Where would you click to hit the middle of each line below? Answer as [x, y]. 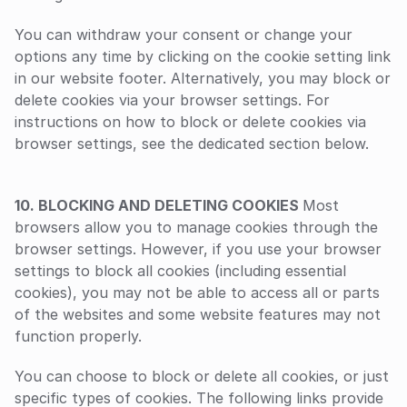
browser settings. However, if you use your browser [198, 249]
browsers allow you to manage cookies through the [196, 227]
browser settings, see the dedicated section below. [192, 144]
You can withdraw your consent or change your [184, 35]
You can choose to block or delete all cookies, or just [202, 376]
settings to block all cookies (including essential [180, 271]
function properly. [78, 336]
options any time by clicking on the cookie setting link [203, 56]
